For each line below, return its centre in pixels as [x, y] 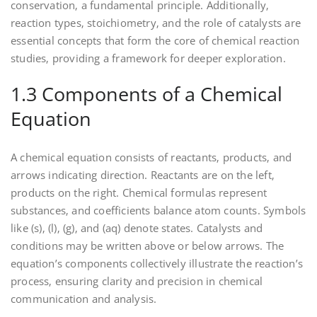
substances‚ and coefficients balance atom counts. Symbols [158, 211]
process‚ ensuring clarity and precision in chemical [137, 281]
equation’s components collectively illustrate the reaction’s [157, 264]
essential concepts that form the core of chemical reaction [155, 41]
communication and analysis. [84, 299]
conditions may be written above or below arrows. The [148, 246]
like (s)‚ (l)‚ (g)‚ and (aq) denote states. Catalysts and [137, 228]
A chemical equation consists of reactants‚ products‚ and [151, 157]
